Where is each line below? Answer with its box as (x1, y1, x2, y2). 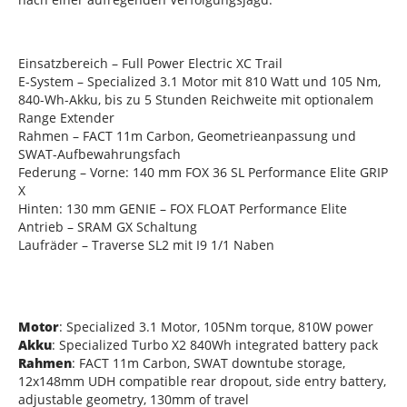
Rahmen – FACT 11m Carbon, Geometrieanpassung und (18, 126, 356, 144)
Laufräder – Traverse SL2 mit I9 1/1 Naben (18, 235, 274, 253)
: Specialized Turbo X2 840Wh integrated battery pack (52, 335, 378, 353)
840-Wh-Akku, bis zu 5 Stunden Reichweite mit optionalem (18, 90, 373, 108)
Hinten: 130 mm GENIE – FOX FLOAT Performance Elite (18, 199, 347, 217)
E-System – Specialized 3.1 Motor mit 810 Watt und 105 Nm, (18, 72, 381, 90)
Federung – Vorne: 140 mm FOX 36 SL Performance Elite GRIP (18, 163, 388, 181)
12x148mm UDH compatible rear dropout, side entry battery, (18, 372, 386, 390)
